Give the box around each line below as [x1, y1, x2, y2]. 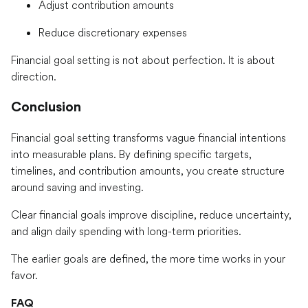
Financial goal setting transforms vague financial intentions [11, 131, 286, 145]
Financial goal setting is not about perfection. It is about [11, 53, 275, 67]
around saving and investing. [11, 180, 144, 195]
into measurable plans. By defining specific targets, [11, 147, 252, 162]
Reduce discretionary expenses [38, 25, 187, 40]
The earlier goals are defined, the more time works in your [11, 252, 285, 266]
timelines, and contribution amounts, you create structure [11, 164, 285, 178]
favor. [11, 268, 38, 283]
